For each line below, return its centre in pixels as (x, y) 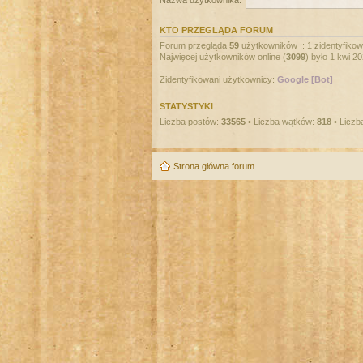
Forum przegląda (194, 45)
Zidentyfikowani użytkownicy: (218, 79)
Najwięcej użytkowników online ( (223, 56)
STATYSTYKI (186, 106)
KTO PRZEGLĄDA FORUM (216, 30)
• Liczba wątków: (281, 121)
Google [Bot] (305, 79)
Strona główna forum (214, 166)
